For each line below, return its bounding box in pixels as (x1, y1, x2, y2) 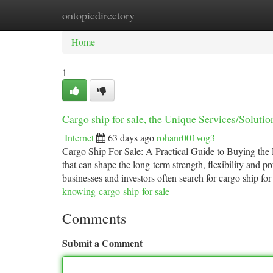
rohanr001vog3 (157, 131, 215, 144)
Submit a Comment (62, 236, 143, 250)
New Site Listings (122, 9, 191, 21)
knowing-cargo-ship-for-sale (62, 185, 169, 197)
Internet (65, 131, 94, 144)
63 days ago (108, 131, 154, 144)
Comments (62, 208, 126, 228)
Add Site (210, 9, 244, 21)
